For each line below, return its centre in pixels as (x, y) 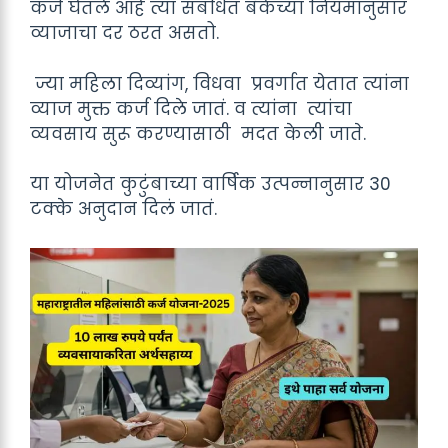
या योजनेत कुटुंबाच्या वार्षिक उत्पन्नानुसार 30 (210, 184)
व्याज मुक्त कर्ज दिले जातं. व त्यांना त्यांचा (191, 108)
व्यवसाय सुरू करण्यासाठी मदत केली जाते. (198, 133)
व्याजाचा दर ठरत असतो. (124, 33)
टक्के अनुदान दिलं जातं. (123, 209)
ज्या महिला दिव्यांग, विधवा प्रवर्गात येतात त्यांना (219, 83)
